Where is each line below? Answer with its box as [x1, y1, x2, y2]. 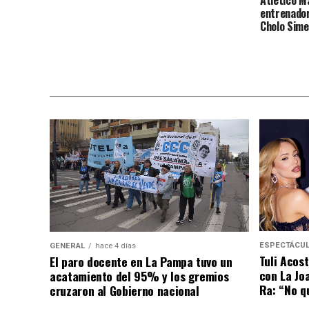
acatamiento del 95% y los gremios [50, 267, 229, 286]
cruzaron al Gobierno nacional [50, 281, 199, 300]
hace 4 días [95, 241, 136, 251]
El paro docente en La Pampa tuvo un [50, 252, 232, 271]
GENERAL [50, 241, 85, 251]
